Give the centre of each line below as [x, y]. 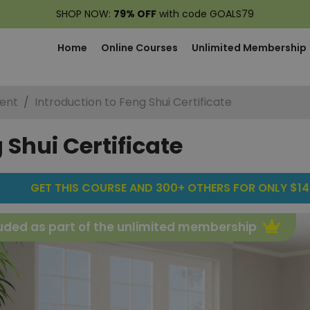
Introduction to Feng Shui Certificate [133, 102]
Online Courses [139, 48]
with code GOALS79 [205, 14]
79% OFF [135, 14]
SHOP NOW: [85, 14]
